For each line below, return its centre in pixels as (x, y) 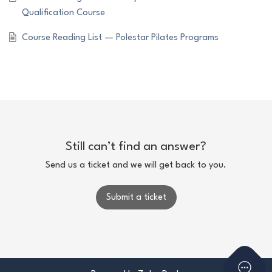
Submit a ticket (136, 197)
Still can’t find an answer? (136, 147)
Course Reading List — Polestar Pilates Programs (120, 38)
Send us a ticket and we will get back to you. (136, 166)
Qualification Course (63, 13)
